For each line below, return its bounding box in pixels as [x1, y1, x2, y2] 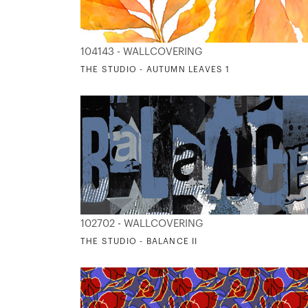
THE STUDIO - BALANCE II [80, 236, 198, 245]
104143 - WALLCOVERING [80, 46, 203, 57]
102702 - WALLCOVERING [80, 218, 203, 229]
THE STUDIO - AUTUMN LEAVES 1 [80, 65, 230, 74]
